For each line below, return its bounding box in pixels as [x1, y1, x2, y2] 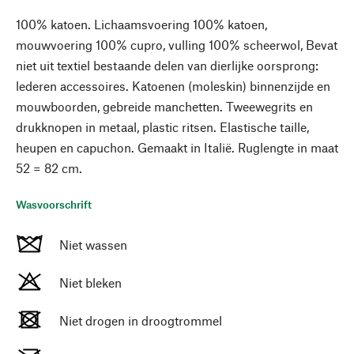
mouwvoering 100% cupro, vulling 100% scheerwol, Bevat [16, 37, 337, 52]
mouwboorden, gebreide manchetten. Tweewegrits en [16, 99, 313, 114]
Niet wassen [59, 237, 127, 252]
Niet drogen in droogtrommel [59, 313, 222, 328]
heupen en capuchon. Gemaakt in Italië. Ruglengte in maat [16, 140, 338, 155]
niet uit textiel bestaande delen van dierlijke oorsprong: [16, 58, 318, 73]
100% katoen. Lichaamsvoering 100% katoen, [16, 17, 267, 32]
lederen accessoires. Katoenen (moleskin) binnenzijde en [16, 78, 330, 93]
